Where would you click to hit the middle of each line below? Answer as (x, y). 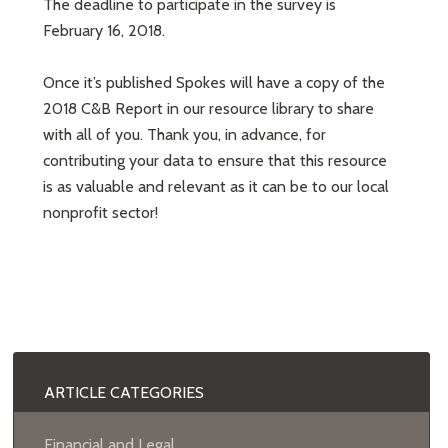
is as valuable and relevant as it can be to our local (216, 186)
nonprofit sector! (101, 212)
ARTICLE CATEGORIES (124, 392)
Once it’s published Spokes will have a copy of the (214, 82)
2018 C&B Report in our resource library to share (209, 108)
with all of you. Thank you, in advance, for (185, 134)
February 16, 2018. (104, 30)
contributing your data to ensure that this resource (215, 160)
